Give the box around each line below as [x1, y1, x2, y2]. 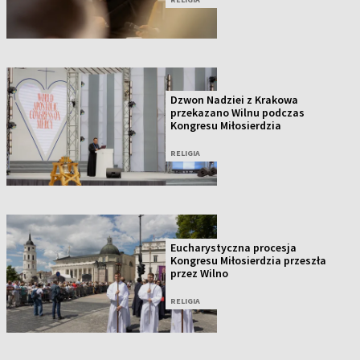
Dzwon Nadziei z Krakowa [170, 92, 299, 108]
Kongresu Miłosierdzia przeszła [170, 252, 327, 268]
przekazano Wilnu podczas [170, 105, 305, 121]
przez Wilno [170, 265, 229, 280]
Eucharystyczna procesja [170, 239, 297, 255]
